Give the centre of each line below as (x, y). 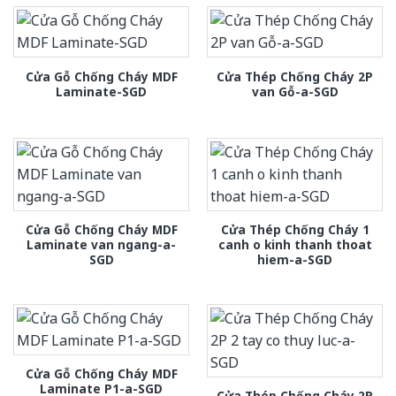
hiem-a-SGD (295, 260)
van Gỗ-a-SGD (295, 91)
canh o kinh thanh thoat (295, 245)
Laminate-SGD (101, 91)
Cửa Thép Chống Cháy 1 (295, 230)
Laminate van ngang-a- (101, 245)
